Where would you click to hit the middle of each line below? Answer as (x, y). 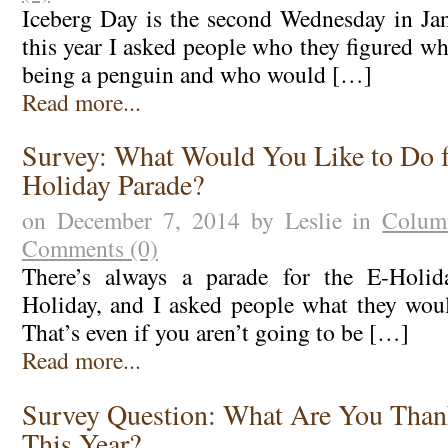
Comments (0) (89, 248)
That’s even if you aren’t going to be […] (215, 332)
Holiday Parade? (112, 184)
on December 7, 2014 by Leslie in (202, 220)
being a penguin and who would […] (196, 73)
